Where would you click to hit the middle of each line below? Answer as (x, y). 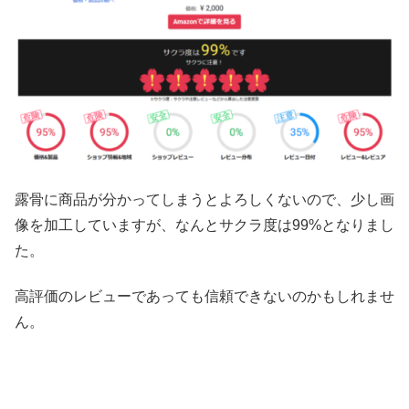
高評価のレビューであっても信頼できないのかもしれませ (204, 297)
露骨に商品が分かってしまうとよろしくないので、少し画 (204, 199)
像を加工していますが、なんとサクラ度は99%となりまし (204, 225)
